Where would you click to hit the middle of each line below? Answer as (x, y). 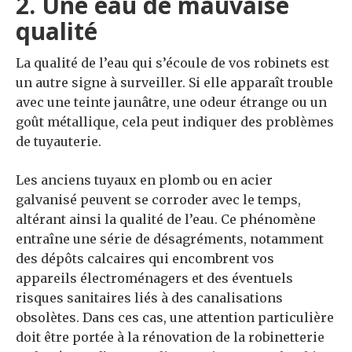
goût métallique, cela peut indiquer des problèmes (175, 122)
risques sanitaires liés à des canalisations (149, 298)
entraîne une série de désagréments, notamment (170, 239)
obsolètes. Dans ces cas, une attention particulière (175, 318)
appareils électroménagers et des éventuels (154, 279)
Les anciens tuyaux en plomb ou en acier (144, 180)
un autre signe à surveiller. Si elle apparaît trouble (174, 83)
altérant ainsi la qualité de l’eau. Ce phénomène (166, 220)
